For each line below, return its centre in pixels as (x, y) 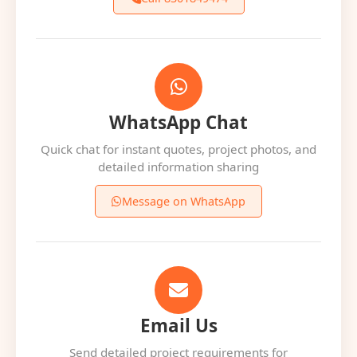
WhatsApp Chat (178, 122)
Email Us (178, 326)
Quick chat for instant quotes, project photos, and (178, 149)
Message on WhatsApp (184, 201)
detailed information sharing (178, 167)
